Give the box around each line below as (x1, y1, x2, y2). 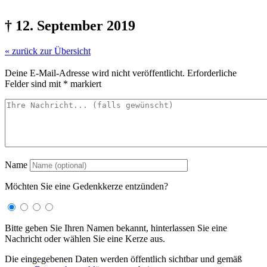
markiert (68, 78, 101, 89)
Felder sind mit (5, 78, 63, 89)
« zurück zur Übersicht (5, 45, 91, 56)
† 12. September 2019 (5, 17, 135, 33)
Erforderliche (187, 67, 237, 78)
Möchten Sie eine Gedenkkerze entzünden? (5, 181, 168, 191)
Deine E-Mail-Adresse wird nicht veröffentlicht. (5, 67, 185, 78)
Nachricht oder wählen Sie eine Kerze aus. (5, 233, 165, 244)
